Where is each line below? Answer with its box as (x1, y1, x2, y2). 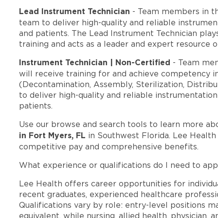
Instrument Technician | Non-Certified (19, 57, 171, 68)
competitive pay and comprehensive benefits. (19, 142, 199, 151)
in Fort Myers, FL (19, 130, 86, 141)
